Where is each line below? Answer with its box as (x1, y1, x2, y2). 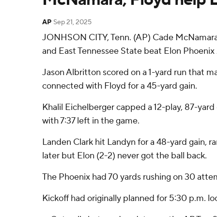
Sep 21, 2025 (53, 18, 92, 27)
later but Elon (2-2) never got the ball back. (42, 150, 207, 161)
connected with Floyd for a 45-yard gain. (42, 80, 197, 92)
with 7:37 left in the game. (42, 115, 139, 126)
